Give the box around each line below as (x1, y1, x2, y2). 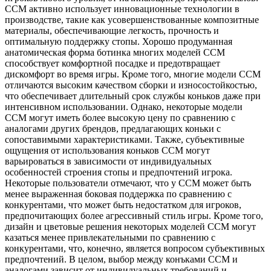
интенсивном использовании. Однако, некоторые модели (5, 101, 243, 112)
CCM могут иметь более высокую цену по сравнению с (5, 112, 235, 123)
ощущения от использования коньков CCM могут (5, 145, 210, 155)
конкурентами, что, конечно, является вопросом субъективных (5, 243, 265, 253)
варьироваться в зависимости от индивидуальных (5, 155, 212, 166)
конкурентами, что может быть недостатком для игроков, (5, 199, 241, 210)
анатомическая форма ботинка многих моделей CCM (5, 47, 225, 57)
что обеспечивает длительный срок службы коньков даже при (5, 90, 261, 101)
